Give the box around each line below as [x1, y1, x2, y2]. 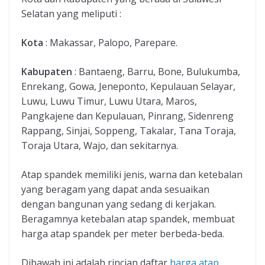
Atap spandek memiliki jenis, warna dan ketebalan [21, 168, 243, 182]
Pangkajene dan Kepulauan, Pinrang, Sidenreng [21, 109, 234, 123]
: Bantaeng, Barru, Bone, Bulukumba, [72, 65, 240, 79]
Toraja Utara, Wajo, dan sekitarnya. [21, 139, 178, 153]
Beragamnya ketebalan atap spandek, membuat [21, 212, 235, 226]
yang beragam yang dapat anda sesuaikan [21, 183, 209, 196]
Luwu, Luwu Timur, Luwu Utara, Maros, [21, 95, 197, 108]
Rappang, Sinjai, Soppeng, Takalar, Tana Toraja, [21, 124, 236, 138]
